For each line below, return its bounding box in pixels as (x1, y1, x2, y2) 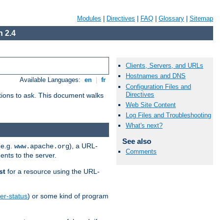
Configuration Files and (126, 82, 191, 90)
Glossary (159, 15, 184, 22)
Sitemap (190, 15, 213, 22)
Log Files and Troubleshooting (126, 111, 211, 119)
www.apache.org (14, 142, 69, 150)
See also (122, 137, 151, 146)
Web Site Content (126, 101, 176, 109)
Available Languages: (20, 76, 83, 84)
